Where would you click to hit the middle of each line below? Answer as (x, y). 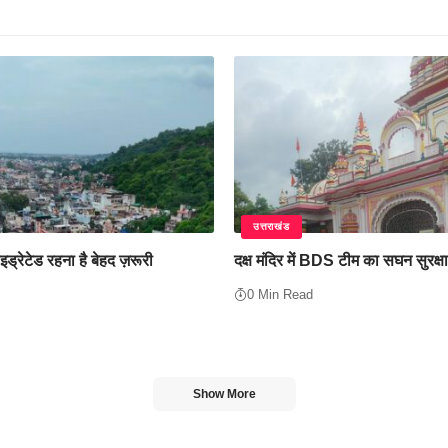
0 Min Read (280, 294)
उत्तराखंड (271, 226)
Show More (224, 393)
